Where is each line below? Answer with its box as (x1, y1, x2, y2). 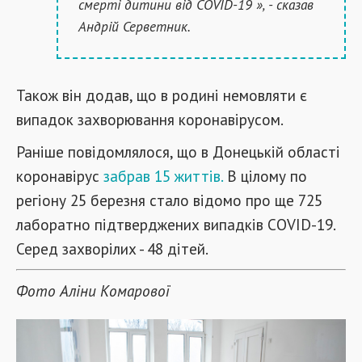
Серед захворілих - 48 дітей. (16, 238, 208, 259)
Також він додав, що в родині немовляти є (16, 85, 307, 105)
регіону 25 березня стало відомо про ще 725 (16, 190, 322, 210)
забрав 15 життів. (103, 166, 227, 186)
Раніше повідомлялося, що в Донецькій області (16, 141, 340, 162)
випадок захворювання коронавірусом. (16, 109, 284, 129)
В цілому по (227, 166, 307, 186)
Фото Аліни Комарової (16, 280, 170, 301)
